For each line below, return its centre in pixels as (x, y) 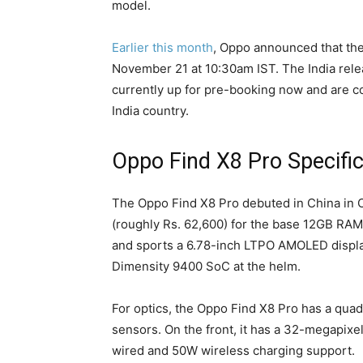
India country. (150, 111)
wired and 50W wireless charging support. (233, 350)
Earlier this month (162, 47)
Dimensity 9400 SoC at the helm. (206, 266)
